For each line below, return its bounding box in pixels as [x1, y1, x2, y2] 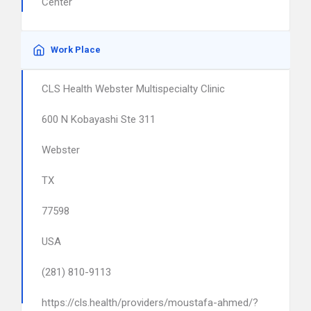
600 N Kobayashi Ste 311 [42, 113, 155, 126]
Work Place [51, 44, 101, 55]
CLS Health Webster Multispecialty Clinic [42, 83, 225, 95]
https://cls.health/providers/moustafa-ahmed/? [42, 296, 258, 309]
